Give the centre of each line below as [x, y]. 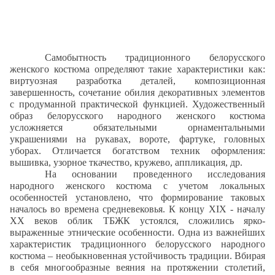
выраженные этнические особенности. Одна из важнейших [137, 232]
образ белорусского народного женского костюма [137, 115]
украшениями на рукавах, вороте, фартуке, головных [137, 139]
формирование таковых [213, 197]
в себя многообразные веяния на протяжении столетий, [137, 267]
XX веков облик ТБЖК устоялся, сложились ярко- [137, 220]
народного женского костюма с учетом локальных [137, 185]
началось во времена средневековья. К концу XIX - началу [137, 209]
